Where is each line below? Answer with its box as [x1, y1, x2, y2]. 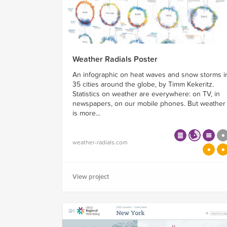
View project [72, 173, 109, 181]
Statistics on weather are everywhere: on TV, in [72, 90, 220, 99]
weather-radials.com [72, 139, 128, 146]
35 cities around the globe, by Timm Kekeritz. [72, 80, 214, 89]
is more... [72, 109, 100, 118]
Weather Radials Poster [72, 54, 158, 65]
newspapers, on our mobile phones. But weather [72, 99, 225, 108]
